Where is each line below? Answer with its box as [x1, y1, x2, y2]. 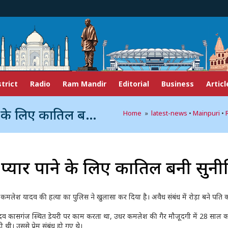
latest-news [151, 108, 187, 118]
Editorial [119, 79, 149, 89]
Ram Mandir [63, 79, 106, 89]
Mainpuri [193, 108, 220, 118]
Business [161, 79, 194, 89]
